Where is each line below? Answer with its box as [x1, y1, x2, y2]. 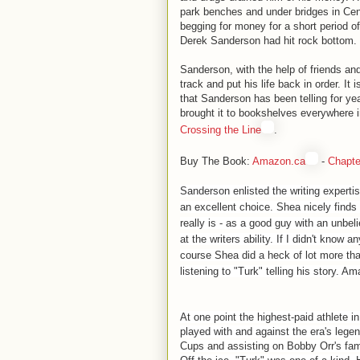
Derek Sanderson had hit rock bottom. [180, 35, 357, 47]
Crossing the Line [180, 124, 261, 136]
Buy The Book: [180, 155, 252, 167]
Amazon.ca [252, 155, 305, 167]
